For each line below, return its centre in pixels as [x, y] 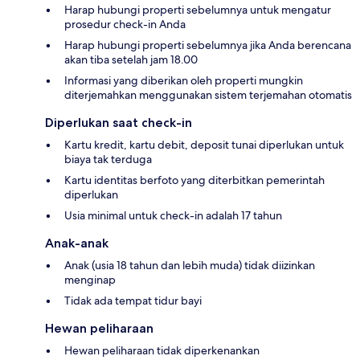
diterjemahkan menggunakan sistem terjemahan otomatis [208, 95]
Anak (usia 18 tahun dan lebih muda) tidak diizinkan [190, 266]
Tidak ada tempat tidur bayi [133, 301]
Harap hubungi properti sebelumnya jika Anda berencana [208, 45]
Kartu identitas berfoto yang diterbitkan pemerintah [194, 180]
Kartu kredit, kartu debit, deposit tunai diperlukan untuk [204, 145]
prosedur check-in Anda [125, 25]
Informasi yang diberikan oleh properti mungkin [184, 81]
